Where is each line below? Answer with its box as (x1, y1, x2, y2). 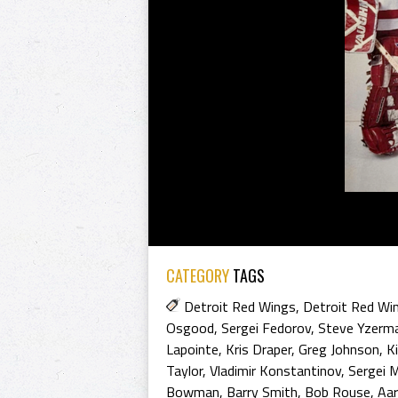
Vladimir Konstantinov (210, 360, 341, 381)
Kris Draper (226, 338, 291, 360)
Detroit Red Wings (184, 296, 296, 317)
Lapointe (166, 338, 219, 360)
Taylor (166, 360, 203, 381)
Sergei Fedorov (221, 317, 311, 338)
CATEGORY (166, 264, 229, 287)
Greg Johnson (298, 338, 379, 360)
